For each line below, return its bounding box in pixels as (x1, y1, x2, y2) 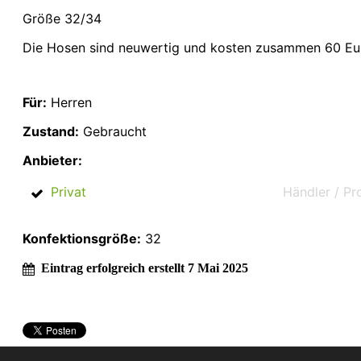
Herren (47, 93, 92, 110)
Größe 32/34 (23, 10, 102, 27)
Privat (51, 183, 86, 200)
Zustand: (23, 122, 79, 139)
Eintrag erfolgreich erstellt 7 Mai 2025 (41, 260, 248, 275)
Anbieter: (23, 151, 82, 168)
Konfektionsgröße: (23, 230, 141, 247)
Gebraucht (79, 122, 147, 139)
